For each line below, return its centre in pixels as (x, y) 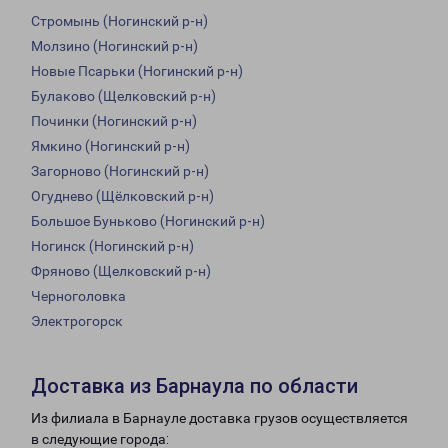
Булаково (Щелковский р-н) (123, 96)
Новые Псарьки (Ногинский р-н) (137, 71)
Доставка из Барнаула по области (194, 386)
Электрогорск (77, 321)
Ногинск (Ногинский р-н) (112, 246)
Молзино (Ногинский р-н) (114, 46)
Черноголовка (78, 296)
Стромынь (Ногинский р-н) (119, 21)
